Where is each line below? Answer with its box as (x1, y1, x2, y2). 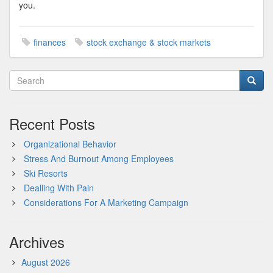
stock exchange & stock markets (87, 36, 211, 48)
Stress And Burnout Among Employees (24, 152, 174, 165)
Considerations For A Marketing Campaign (24, 196, 188, 208)
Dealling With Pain (24, 182, 94, 194)
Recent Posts (9, 113, 95, 134)
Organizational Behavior (24, 138, 116, 150)
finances (34, 36, 66, 48)
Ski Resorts (24, 167, 68, 179)
